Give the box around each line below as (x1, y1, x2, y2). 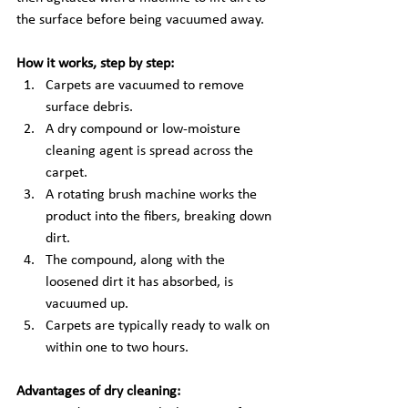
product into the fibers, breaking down (46, 209, 275, 224)
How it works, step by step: (16, 56, 174, 71)
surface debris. (46, 100, 133, 115)
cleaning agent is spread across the (46, 144, 257, 158)
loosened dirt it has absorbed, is (46, 275, 237, 290)
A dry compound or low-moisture (46, 122, 244, 137)
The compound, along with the (46, 253, 229, 268)
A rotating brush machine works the (46, 188, 260, 202)
